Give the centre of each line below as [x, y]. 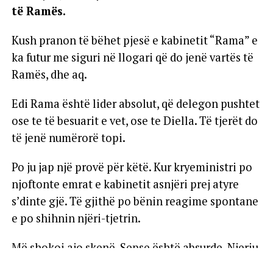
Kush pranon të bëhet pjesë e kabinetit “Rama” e [134, 41]
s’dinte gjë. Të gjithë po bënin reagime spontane [135, 201]
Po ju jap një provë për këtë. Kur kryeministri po [132, 167]
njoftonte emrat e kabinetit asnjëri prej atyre [125, 184]
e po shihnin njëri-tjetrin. [76, 218]
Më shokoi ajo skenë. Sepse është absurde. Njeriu [135, 248]
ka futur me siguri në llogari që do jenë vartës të [132, 58]
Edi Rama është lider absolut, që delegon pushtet [135, 104]
